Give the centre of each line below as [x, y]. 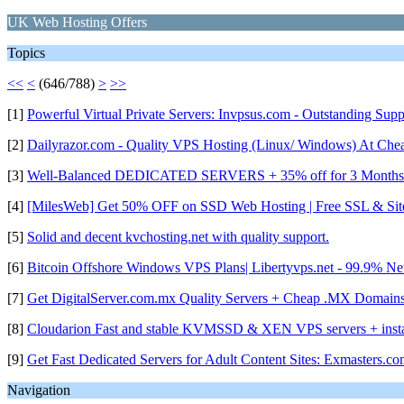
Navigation [39, 390]
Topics [26, 53]
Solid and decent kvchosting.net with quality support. [178, 237]
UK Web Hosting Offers [77, 22]
